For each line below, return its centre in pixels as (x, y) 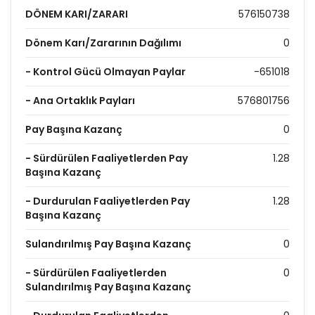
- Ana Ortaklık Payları (80, 101)
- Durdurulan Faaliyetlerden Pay (108, 201)
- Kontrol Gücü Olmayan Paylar (105, 72)
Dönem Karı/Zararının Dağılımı (103, 43)
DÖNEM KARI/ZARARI (77, 14)
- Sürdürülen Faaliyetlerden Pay (107, 158)
